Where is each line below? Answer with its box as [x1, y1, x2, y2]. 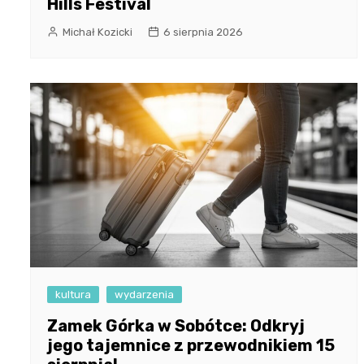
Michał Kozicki [63, 26, 132, 39]
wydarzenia [115, 288, 174, 301]
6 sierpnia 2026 [163, 26, 243, 39]
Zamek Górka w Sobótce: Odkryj [47, 316, 305, 336]
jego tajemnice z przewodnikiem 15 [47, 336, 335, 356]
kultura [55, 288, 91, 301]
